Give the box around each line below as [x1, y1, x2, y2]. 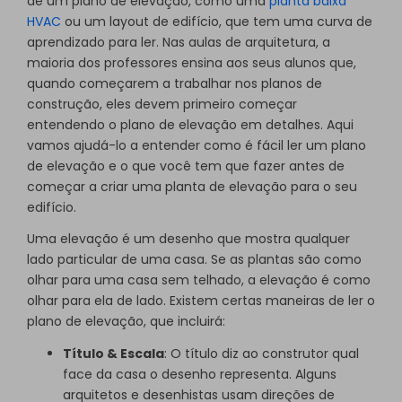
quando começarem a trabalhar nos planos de [27, 74, 322, 92]
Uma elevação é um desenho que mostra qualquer [27, 230, 350, 249]
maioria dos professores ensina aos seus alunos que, [27, 53, 356, 72]
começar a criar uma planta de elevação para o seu [27, 177, 357, 196]
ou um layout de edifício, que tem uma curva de [61, 12, 372, 31]
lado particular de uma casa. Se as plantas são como [27, 250, 362, 269]
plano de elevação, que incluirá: [27, 312, 225, 331]
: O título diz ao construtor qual [164, 345, 359, 363]
